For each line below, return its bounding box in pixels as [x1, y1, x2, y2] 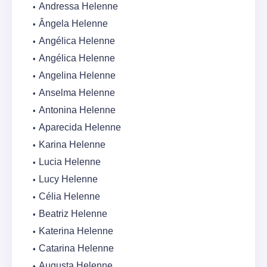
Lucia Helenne [39, 157, 101, 167]
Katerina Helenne [39, 226, 113, 237]
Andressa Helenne [39, 1, 118, 12]
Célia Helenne [39, 191, 100, 202]
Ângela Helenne [39, 18, 108, 29]
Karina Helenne [39, 139, 105, 150]
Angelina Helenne [39, 70, 116, 81]
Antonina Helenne [39, 105, 116, 116]
